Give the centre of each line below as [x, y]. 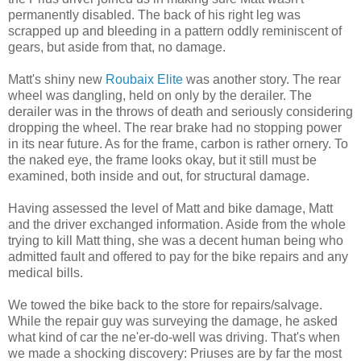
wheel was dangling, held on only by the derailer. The [160, 95]
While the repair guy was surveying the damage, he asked [173, 321]
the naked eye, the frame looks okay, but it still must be [162, 160]
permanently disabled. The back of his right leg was [154, 15]
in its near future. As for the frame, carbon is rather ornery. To [178, 143]
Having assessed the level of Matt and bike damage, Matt [170, 208]
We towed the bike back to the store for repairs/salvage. [165, 305]
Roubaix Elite [144, 79]
